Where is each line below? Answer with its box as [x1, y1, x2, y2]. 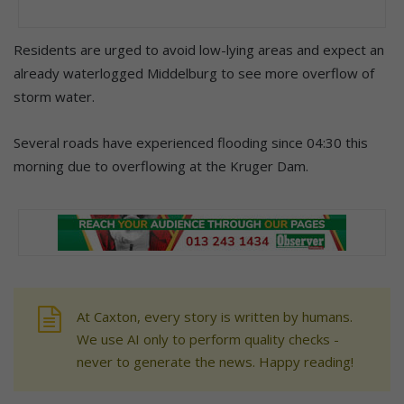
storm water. [14, 87, 95, 106]
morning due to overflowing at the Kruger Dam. [14, 157, 308, 176]
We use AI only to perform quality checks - [77, 330, 339, 349]
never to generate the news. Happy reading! [77, 353, 353, 372]
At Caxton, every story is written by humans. [77, 308, 353, 326]
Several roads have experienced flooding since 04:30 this [14, 133, 368, 152]
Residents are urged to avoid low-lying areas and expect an [14, 41, 384, 60]
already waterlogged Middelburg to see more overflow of [14, 64, 374, 83]
